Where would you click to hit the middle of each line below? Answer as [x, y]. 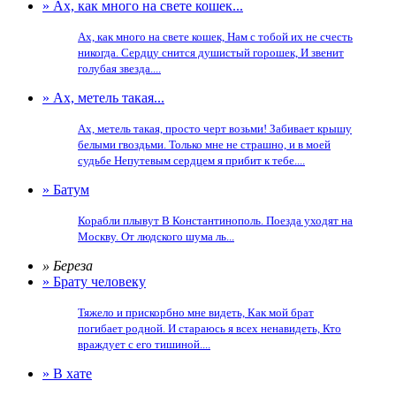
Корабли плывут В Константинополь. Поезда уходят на [215, 221]
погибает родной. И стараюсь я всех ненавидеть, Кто [209, 328]
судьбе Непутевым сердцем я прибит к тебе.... [191, 160]
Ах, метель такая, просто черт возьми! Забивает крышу [215, 129]
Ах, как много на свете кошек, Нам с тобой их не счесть [215, 37]
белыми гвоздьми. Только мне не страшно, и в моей [204, 145]
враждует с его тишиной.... [144, 344]
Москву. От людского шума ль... [156, 236]
